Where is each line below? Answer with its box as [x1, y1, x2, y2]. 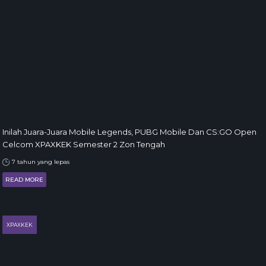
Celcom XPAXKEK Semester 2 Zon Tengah [2, 140, 165, 149]
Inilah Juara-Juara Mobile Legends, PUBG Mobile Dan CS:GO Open [2, 127, 256, 137]
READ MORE [5, 176, 43, 183]
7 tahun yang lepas [10, 158, 69, 166]
